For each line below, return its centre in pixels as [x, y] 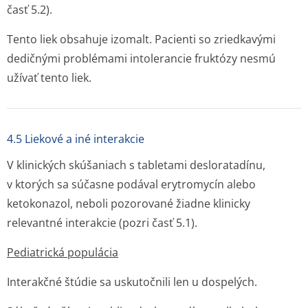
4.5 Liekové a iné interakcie [76, 139]
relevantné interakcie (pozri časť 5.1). [102, 223]
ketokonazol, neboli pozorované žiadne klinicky [129, 203]
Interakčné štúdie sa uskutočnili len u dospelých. [132, 282]
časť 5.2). [30, 10]
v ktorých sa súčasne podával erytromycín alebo [131, 184]
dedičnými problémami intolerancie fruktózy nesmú [141, 58]
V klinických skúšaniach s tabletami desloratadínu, [136, 165]
